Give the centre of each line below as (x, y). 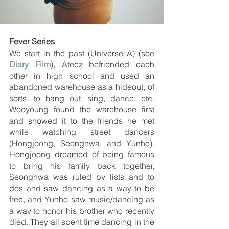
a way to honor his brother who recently (82, 211)
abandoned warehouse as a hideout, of (82, 87)
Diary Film (30, 65)
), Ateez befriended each (102, 65)
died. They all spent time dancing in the (82, 222)
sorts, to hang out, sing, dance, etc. (82, 98)
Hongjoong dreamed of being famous (82, 155)
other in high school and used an (82, 76)
